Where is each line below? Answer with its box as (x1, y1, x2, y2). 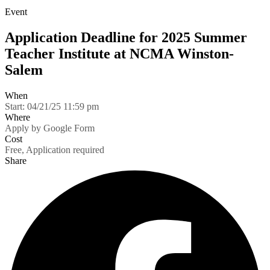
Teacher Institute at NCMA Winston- (5, 45, 234, 61)
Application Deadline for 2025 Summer (5, 29, 247, 45)
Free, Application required (5, 144, 104, 155)
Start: (5, 101, 27, 111)
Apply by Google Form (5, 122, 95, 133)
